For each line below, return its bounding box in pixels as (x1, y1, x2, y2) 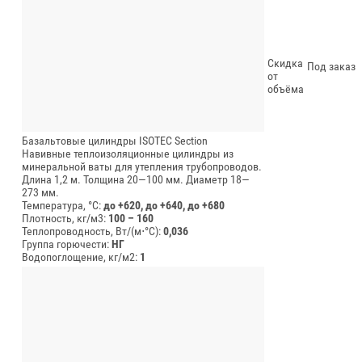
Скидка (267, 56, 303, 69)
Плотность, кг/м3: (22, 211, 108, 225)
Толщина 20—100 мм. (83, 172, 183, 186)
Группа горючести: (22, 237, 112, 250)
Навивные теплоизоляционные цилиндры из (22, 146, 234, 160)
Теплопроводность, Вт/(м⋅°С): (22, 224, 163, 238)
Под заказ (307, 59, 356, 73)
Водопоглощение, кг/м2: (22, 250, 140, 263)
